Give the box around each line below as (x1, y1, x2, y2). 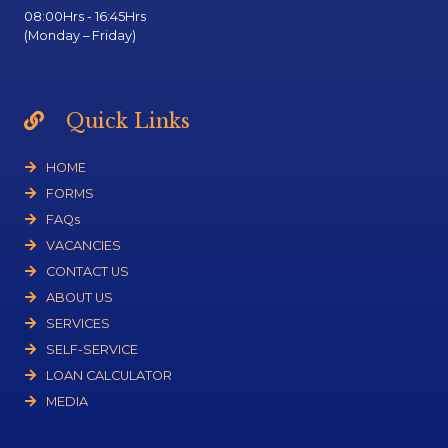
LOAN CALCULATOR (46, 368, 172, 383)
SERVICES (46, 316, 110, 331)
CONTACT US (46, 264, 129, 279)
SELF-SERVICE (46, 342, 138, 357)
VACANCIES (46, 238, 121, 253)
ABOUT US (46, 290, 113, 305)
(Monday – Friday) (24, 28, 136, 43)
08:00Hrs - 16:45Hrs (24, 9, 146, 24)
